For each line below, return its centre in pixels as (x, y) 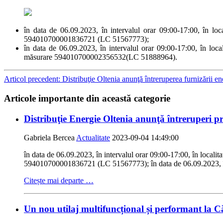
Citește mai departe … (59, 181)
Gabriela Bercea (50, 138)
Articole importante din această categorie (87, 98)
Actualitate (93, 138)
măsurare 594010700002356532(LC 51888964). (101, 57)
